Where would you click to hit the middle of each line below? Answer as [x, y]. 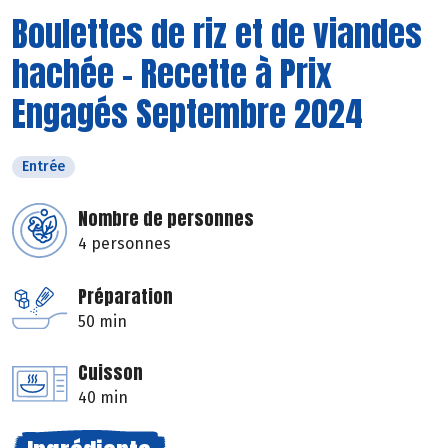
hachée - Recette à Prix [172, 73]
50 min [102, 321]
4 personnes [124, 243]
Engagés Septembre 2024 [187, 113]
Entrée [43, 166]
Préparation [125, 296]
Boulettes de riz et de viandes [217, 33]
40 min [103, 397]
